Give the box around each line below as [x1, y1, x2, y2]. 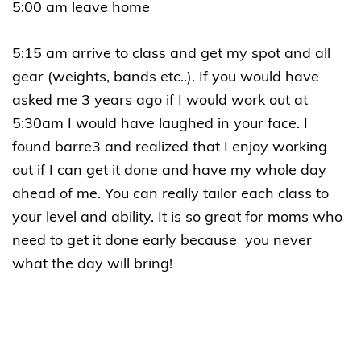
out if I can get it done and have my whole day [12, 163, 326, 179]
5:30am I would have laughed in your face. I [12, 116, 308, 132]
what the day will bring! [12, 256, 176, 272]
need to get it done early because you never [12, 233, 312, 249]
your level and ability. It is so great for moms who [12, 210, 342, 226]
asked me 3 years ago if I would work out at [12, 93, 308, 109]
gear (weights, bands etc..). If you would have [12, 69, 319, 85]
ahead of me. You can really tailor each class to [12, 186, 333, 202]
